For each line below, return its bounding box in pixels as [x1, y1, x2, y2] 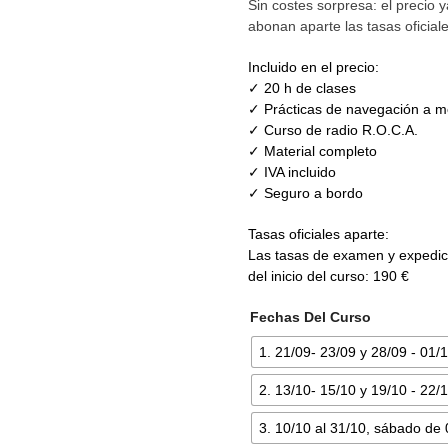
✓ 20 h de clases [248, 80, 356, 96]
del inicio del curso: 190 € [248, 268, 409, 284]
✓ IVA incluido [248, 164, 336, 180]
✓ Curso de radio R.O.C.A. [248, 122, 418, 138]
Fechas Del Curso [250, 309, 371, 325]
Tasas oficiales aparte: [248, 226, 389, 242]
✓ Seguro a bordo [248, 185, 363, 201]
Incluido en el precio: [248, 59, 379, 75]
